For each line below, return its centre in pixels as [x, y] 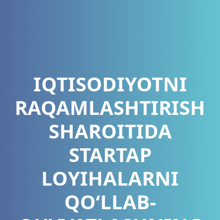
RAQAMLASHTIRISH [110, 107]
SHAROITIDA [110, 131]
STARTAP [110, 154]
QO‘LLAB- [110, 201]
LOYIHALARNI [110, 178]
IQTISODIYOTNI [110, 83]
